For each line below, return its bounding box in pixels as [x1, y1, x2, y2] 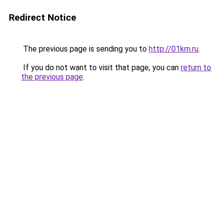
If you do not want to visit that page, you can [21, 63, 181, 72]
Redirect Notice [9, 12, 76, 23]
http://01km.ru [149, 44, 198, 54]
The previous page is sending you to [21, 44, 149, 54]
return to [181, 63, 211, 72]
